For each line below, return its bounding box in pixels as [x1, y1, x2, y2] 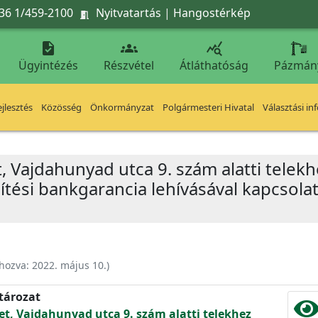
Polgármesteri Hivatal [163, 101, 254, 114]
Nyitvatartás [96, 4, 161, 21]
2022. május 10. [32, 258, 106, 272]
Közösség [41, 101, 82, 114]
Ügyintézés [18, 57, 78, 73]
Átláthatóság [180, 57, 248, 73]
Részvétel [104, 57, 154, 73]
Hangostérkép [173, 4, 251, 21]
